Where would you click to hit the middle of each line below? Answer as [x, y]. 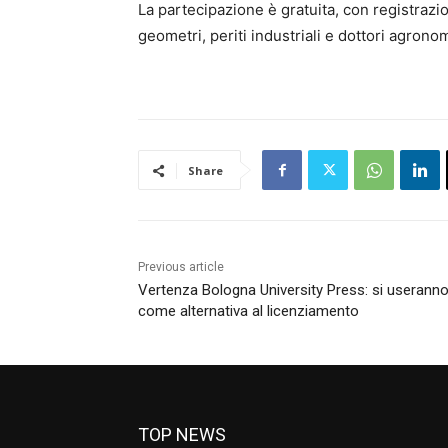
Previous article [181, 267]
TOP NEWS [182, 435]
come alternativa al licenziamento [248, 311]
